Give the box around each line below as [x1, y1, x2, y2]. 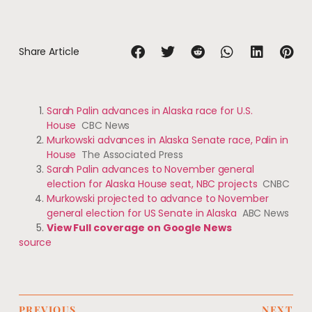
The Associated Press [81, 148, 184, 162]
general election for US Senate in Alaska [46, 206, 237, 221]
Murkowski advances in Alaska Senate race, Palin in [46, 133, 288, 148]
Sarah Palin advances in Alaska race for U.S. [46, 104, 253, 118]
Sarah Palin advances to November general [46, 162, 254, 177]
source [18, 235, 52, 250]
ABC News [242, 206, 289, 221]
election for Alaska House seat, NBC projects [46, 177, 258, 192]
